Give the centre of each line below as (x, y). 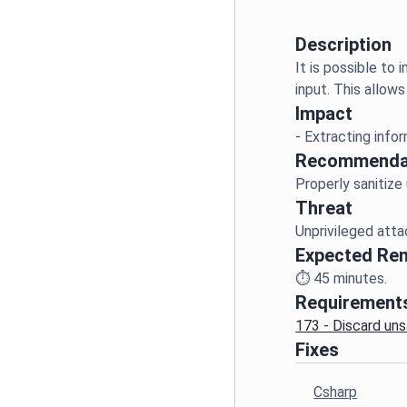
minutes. (359, 278)
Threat (324, 208)
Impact (324, 114)
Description (344, 45)
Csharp (336, 392)
